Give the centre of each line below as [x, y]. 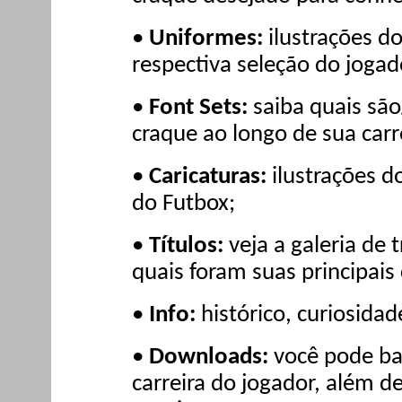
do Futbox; [184, 204]
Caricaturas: [208, 177]
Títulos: [186, 246]
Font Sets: [198, 109]
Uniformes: [206, 39]
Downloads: [209, 357]
